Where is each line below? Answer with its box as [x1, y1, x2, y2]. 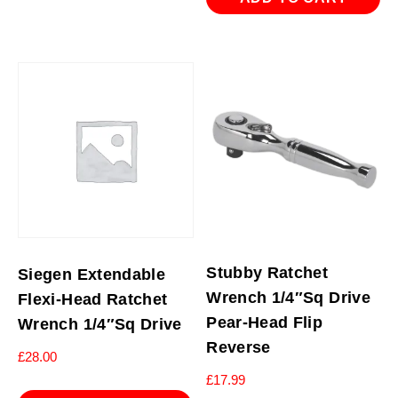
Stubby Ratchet [206, 263, 329, 282]
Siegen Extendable [18, 265, 166, 283]
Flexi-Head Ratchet [18, 290, 168, 308]
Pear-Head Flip [206, 313, 323, 331]
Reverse [206, 338, 271, 356]
